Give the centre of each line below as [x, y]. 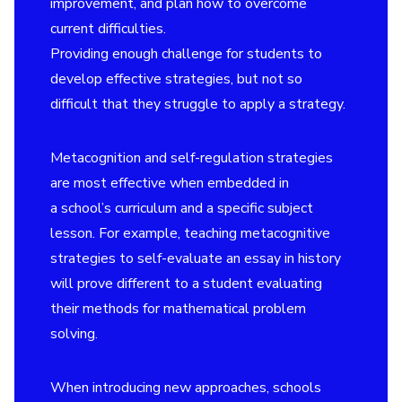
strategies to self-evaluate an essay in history [196, 258]
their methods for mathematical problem [178, 309]
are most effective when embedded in [170, 183]
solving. [74, 334]
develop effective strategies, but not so [176, 79]
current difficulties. [108, 29]
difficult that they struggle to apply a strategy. [198, 104]
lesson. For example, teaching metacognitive [190, 233]
